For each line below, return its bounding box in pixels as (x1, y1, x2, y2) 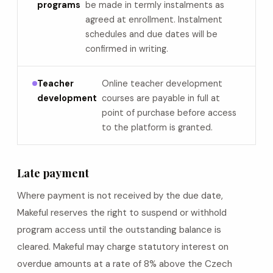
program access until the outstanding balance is (17, 224, 221, 236)
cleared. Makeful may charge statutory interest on (17, 241, 229, 253)
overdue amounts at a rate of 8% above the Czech (17, 258, 232, 270)
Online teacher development (102, 78, 222, 89)
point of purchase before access (102, 107, 236, 118)
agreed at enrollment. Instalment (85, 14, 222, 25)
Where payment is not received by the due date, (17, 190, 223, 202)
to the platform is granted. (102, 122, 213, 133)
